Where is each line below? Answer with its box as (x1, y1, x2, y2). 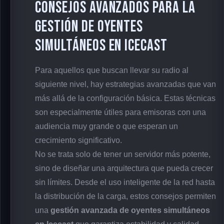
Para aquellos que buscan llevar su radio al (35, 65, 188, 74)
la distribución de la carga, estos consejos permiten (35, 191, 216, 200)
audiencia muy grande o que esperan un (35, 121, 178, 130)
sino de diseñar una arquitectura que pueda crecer (35, 163, 213, 172)
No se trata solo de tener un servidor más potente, (35, 149, 210, 158)
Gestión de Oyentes (35, 16, 143, 36)
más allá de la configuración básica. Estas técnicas (35, 93, 215, 102)
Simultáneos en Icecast (35, 35, 168, 55)
